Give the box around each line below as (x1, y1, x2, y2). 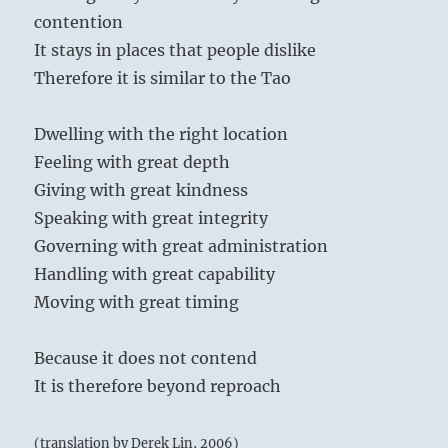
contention (34, 11, 124, 32)
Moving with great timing (34, 291, 240, 312)
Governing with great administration (34, 235, 329, 256)
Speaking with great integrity (34, 207, 269, 228)
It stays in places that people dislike (34, 39, 317, 60)
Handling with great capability (34, 263, 276, 284)
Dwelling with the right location (34, 123, 289, 144)
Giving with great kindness (34, 179, 249, 200)
